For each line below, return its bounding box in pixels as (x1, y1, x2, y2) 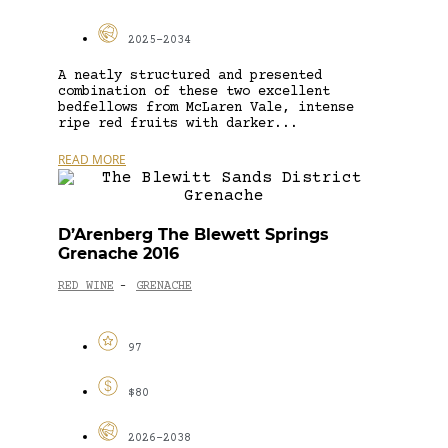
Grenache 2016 (58, 243, 179, 263)
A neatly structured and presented (58, 67, 322, 84)
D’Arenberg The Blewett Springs (58, 224, 329, 244)
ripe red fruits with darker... (58, 115, 298, 132)
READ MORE (58, 150, 126, 168)
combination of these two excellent (58, 83, 330, 100)
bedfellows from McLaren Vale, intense (58, 99, 354, 116)
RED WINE (58, 280, 114, 294)
